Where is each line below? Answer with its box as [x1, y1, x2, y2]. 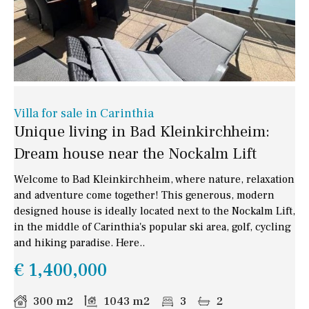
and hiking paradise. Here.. [14, 236, 145, 250]
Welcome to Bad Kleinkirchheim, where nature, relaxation [14, 172, 295, 187]
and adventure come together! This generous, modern [14, 188, 275, 203]
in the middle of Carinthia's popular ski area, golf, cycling [14, 220, 291, 235]
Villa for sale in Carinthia [14, 106, 154, 122]
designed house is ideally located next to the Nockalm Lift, [14, 204, 295, 219]
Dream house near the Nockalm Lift [14, 143, 257, 165]
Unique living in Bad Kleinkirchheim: [14, 121, 270, 143]
